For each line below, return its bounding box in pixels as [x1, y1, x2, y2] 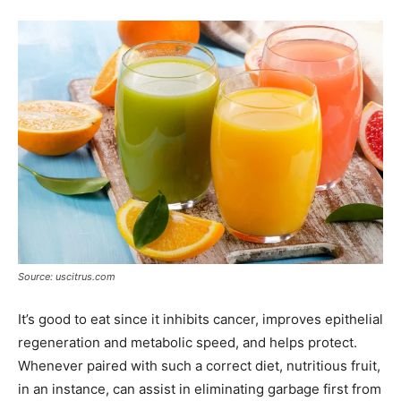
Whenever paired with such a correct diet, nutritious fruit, [18, 356, 380, 374]
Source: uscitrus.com [18, 269, 115, 283]
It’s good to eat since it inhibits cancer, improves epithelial [18, 310, 383, 328]
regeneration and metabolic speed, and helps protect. [18, 333, 357, 351]
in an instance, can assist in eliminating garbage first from [18, 380, 381, 397]
